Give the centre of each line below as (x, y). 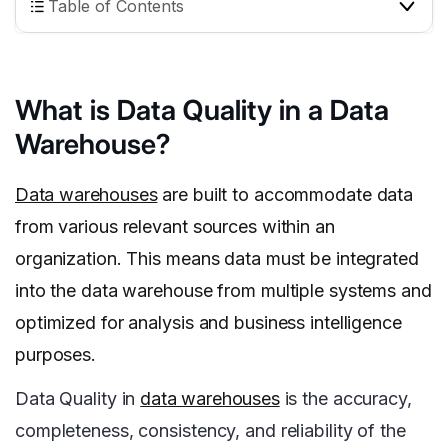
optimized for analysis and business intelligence (208, 323)
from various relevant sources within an (175, 227)
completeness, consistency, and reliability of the (210, 431)
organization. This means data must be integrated (217, 259)
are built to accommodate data (285, 195)
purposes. (56, 355)
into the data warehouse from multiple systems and (223, 291)
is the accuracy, (345, 399)
